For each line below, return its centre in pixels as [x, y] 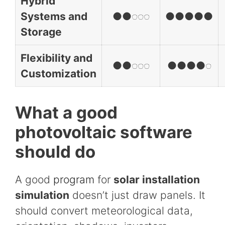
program [74, 179]
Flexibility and [57, 58]
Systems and [54, 17]
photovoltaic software [104, 132]
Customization [59, 74]
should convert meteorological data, [104, 210]
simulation [42, 195]
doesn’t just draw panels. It [137, 195]
